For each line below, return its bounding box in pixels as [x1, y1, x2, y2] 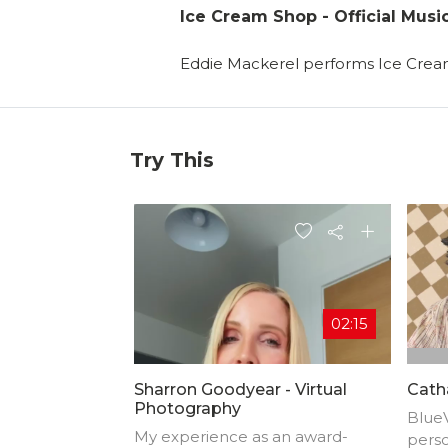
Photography [134, 398, 241, 418]
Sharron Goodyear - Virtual [134, 379, 347, 399]
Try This [130, 147, 214, 172]
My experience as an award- [134, 426, 348, 446]
